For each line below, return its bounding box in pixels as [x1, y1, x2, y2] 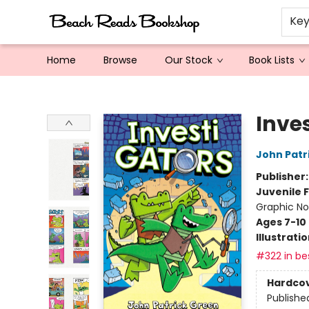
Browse [103, 53, 137, 67]
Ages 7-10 [255, 215, 306, 229]
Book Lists [249, 53, 295, 67]
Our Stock [165, 53, 212, 67]
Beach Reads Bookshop [10, 82, 121, 96]
